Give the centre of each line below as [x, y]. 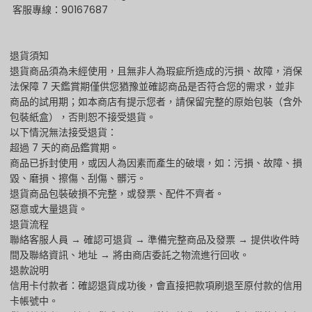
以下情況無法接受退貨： [63, 133]
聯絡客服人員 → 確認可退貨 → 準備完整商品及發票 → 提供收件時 [155, 240]
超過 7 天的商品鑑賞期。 [64, 148]
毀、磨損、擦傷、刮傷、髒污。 [78, 179]
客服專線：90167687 [59, 10]
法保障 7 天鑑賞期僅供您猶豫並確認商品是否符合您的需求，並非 [152, 87]
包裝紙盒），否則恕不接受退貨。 [83, 117]
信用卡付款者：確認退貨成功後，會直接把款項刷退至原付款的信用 [156, 286]
